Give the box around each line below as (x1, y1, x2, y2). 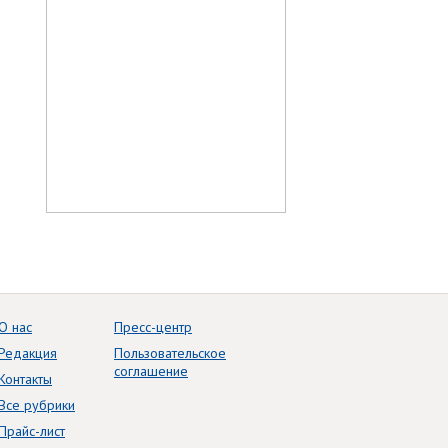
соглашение (114, 362, 188, 381)
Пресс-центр (114, 318, 192, 337)
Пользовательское (114, 344, 226, 363)
